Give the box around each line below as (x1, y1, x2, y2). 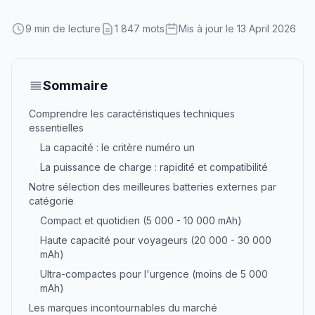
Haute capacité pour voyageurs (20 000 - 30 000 (40, 234, 271, 246)
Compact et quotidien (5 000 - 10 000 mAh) (40, 214, 242, 226)
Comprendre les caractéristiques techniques (29, 108, 235, 120)
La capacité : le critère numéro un (40, 141, 195, 153)
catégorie (29, 195, 74, 207)
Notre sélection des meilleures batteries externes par (29, 181, 276, 193)
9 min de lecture (25, 22, 101, 34)
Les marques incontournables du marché (29, 302, 217, 314)
